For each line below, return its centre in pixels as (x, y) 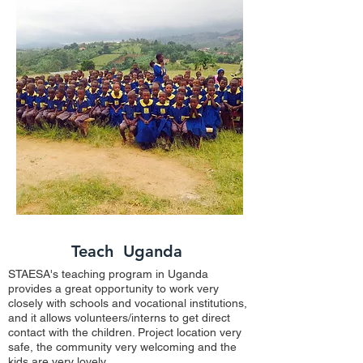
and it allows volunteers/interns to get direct (119, 318)
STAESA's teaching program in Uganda (108, 274)
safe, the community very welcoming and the (122, 347)
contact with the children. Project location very (125, 332)
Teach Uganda (127, 251)
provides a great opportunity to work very (113, 288)
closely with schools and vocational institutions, (128, 303)
